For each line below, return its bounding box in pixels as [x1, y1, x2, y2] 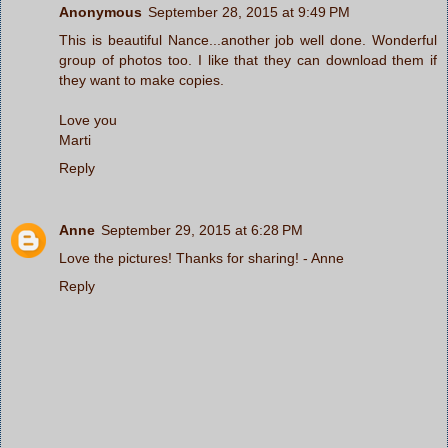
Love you [59, 111, 117, 128]
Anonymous [59, 3, 142, 20]
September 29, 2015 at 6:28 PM [101, 221, 303, 238]
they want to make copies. [59, 71, 224, 88]
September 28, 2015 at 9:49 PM [148, 3, 350, 20]
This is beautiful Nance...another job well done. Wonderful [59, 31, 437, 48]
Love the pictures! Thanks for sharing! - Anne [59, 249, 344, 266]
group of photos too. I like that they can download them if [59, 51, 437, 68]
